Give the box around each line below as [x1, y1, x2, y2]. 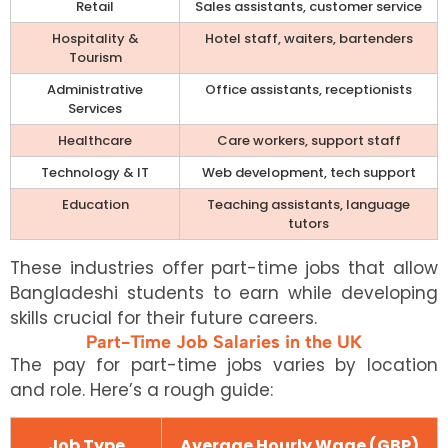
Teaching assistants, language [207, 194, 410, 214]
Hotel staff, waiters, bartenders [204, 28, 413, 48]
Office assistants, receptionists [205, 79, 412, 99]
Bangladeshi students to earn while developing [10, 280, 438, 305]
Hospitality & [51, 28, 139, 48]
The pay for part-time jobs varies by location [10, 352, 438, 377]
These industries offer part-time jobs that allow [10, 255, 438, 280]
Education [61, 194, 129, 214]
